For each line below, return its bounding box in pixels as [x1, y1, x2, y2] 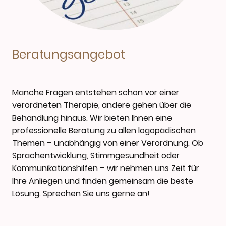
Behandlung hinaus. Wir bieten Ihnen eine [12, 112, 172, 124]
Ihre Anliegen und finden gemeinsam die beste [12, 175, 193, 187]
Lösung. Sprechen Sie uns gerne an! [12, 188, 150, 200]
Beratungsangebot [12, 46, 125, 63]
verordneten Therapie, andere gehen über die [12, 99, 191, 111]
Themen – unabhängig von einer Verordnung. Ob [12, 137, 203, 149]
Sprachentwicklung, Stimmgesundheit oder [12, 150, 180, 162]
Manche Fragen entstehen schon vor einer [12, 87, 179, 99]
